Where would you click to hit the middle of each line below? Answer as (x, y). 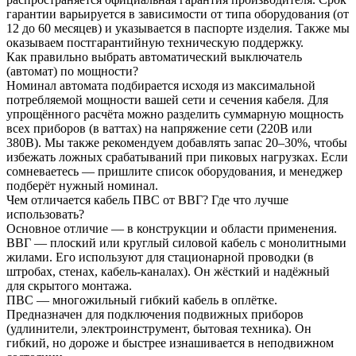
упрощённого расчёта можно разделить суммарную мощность (175, 114)
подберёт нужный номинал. (82, 185)
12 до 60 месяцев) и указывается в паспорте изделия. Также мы (178, 28)
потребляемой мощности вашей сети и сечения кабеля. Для (167, 99)
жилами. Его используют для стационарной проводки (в (160, 257)
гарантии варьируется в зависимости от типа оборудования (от (178, 14)
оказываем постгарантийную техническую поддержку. (155, 42)
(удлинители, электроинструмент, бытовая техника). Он (159, 328)
